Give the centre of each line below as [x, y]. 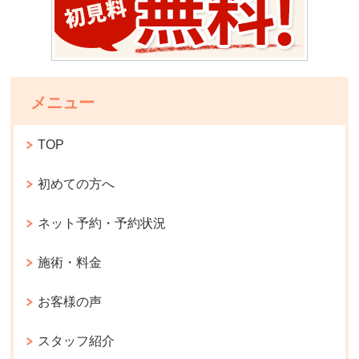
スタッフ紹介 [77, 341]
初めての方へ [77, 184]
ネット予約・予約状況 [102, 224]
